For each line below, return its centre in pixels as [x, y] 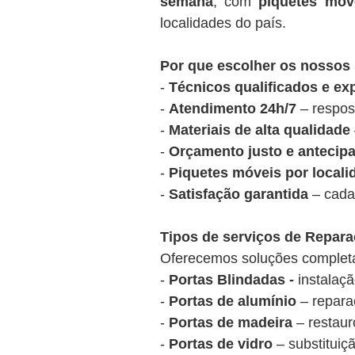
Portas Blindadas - [233, 280]
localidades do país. [223, 23]
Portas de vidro [221, 344]
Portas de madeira [231, 323]
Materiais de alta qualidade [260, 130]
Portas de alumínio [233, 301]
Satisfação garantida [239, 194]
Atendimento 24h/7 [233, 109]
